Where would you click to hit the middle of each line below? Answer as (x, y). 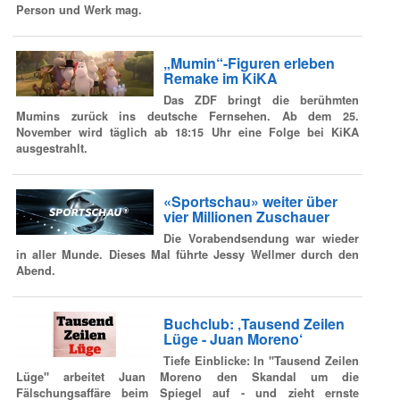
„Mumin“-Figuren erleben (249, 63)
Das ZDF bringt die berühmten (261, 100)
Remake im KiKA (220, 79)
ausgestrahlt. (52, 148)
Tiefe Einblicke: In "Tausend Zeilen (261, 360)
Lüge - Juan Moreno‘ (233, 339)
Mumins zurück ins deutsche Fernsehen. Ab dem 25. (187, 116)
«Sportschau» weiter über (250, 202)
